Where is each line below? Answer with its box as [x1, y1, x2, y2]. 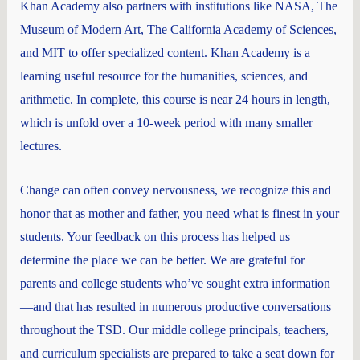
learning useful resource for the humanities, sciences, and [19, 69, 308, 84]
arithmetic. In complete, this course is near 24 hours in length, [19, 92, 330, 107]
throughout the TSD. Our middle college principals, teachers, [19, 322, 329, 337]
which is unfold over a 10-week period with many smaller [19, 116, 313, 130]
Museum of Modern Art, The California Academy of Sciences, [19, 22, 337, 37]
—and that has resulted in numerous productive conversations [19, 299, 331, 313]
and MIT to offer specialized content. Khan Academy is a [19, 46, 310, 60]
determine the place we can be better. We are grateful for [19, 252, 305, 267]
